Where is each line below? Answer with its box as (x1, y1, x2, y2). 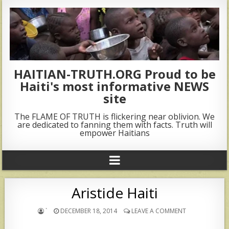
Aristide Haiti (71, 182, 158, 202)
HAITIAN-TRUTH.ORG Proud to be (13, 65, 216, 82)
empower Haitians (79, 127, 150, 139)
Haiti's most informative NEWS (20, 77, 209, 95)
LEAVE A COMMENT (131, 206, 186, 215)
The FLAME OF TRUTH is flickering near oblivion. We (14, 110, 215, 122)
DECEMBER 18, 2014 (59, 206, 117, 215)
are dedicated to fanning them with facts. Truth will (17, 119, 212, 130)
